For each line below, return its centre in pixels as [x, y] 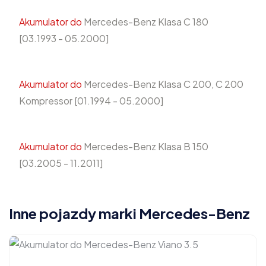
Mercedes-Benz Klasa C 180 [145, 22]
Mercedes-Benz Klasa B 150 [145, 147]
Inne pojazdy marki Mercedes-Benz [129, 213]
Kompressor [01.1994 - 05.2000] [91, 101]
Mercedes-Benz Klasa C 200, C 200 [163, 84]
